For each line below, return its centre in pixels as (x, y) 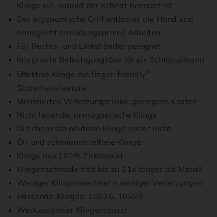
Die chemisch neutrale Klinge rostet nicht (94, 129)
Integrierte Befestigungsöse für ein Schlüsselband (111, 60)
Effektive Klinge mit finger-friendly (82, 74)
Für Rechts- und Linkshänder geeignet (89, 46)
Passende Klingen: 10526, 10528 (80, 196)
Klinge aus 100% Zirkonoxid (70, 156)
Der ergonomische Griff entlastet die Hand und (105, 19)
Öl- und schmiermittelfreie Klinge (79, 142)
